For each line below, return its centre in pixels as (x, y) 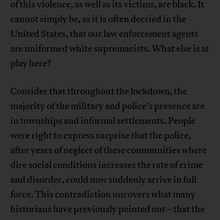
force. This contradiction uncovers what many (103, 195)
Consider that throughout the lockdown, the (99, 92)
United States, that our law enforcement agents (105, 34)
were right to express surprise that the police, (101, 136)
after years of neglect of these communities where (109, 151)
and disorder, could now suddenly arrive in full (104, 180)
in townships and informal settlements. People (103, 121)
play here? (31, 64)
